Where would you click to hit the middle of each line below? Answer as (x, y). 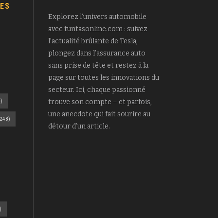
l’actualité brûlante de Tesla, (93, 41)
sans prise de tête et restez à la (98, 66)
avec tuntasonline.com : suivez (98, 29)
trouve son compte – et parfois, (100, 102)
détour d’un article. (79, 127)
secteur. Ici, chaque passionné (97, 90)
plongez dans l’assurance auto (97, 54)
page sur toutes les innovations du (103, 78)
